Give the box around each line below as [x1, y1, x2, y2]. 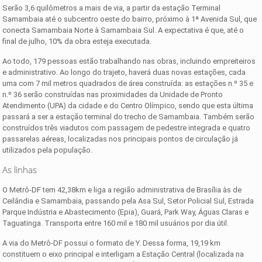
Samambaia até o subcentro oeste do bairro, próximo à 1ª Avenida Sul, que [2, 14, 257, 23]
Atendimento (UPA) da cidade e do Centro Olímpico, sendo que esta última [2, 101, 254, 110]
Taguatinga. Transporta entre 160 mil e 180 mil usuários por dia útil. [2, 218, 229, 227]
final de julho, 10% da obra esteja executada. [2, 36, 152, 46]
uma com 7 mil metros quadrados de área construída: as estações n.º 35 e [2, 78, 254, 88]
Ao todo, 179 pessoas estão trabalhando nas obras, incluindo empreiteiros [2, 56, 256, 65]
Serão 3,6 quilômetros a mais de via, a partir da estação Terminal [2, 3, 221, 12]
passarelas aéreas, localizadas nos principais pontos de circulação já [2, 134, 239, 143]
